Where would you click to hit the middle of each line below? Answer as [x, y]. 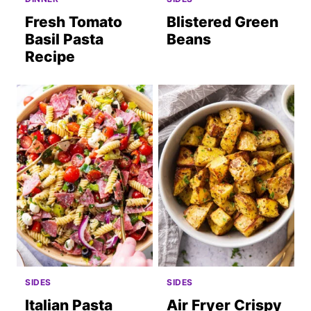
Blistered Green [222, 22]
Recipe [50, 57]
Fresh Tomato [74, 22]
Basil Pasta [64, 40]
